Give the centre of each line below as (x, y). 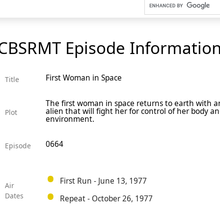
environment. (70, 119)
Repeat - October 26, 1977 (106, 198)
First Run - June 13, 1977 (103, 181)
